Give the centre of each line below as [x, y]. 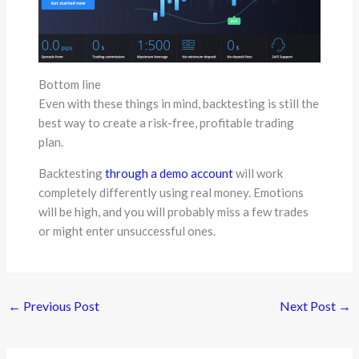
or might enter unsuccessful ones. [127, 231]
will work [258, 173]
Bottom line [70, 85]
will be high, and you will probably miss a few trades [174, 212]
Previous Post [61, 305]
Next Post [309, 305]
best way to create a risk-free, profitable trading [167, 123]
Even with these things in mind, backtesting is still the [179, 104]
